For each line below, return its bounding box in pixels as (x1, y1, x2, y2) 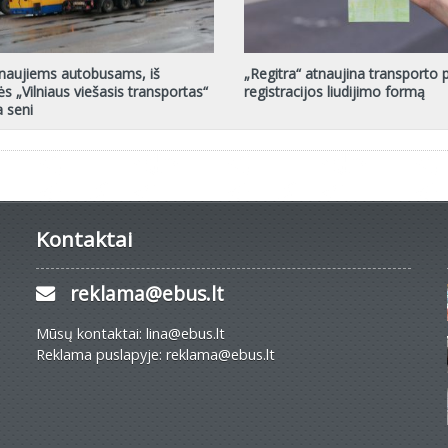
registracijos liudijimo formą (244, 81, 425, 101)
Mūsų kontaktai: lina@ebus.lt (35, 323, 225, 343)
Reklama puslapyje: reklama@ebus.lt (35, 344, 275, 364)
